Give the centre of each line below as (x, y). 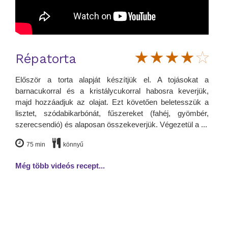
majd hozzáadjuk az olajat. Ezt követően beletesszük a (112, 102)
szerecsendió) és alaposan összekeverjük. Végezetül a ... (111, 125)
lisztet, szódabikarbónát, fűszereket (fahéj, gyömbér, (112, 113)
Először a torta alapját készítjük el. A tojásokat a (112, 80)
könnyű (73, 145)
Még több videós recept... (60, 166)
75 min (36, 145)
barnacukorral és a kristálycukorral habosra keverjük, (112, 91)
